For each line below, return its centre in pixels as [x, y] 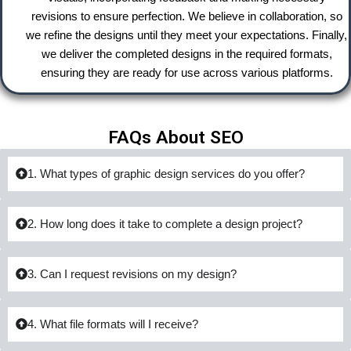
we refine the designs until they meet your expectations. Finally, [186, 35]
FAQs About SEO [175, 137]
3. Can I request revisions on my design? [132, 274]
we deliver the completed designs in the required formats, [186, 54]
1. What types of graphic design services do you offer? [166, 174]
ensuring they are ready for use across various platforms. [186, 72]
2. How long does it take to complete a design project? [165, 224]
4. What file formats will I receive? [113, 324]
